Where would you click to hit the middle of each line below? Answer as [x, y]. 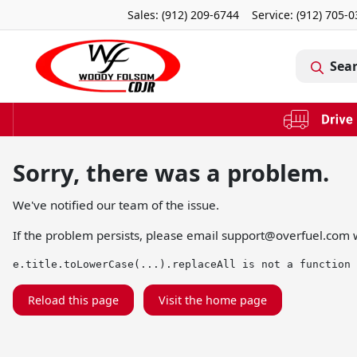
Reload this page [73, 300]
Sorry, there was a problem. [171, 172]
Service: [274, 15]
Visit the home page [213, 300]
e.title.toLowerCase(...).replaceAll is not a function [182, 264]
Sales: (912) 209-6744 [183, 15]
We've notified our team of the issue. [116, 204]
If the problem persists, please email [117, 235]
